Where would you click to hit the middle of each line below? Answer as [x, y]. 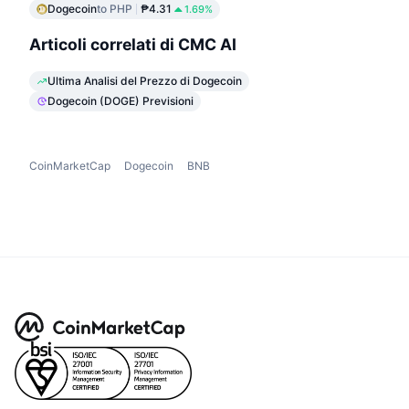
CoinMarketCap [70, 165]
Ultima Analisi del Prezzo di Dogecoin [145, 80]
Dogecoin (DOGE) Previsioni [121, 100]
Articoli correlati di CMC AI [133, 45]
